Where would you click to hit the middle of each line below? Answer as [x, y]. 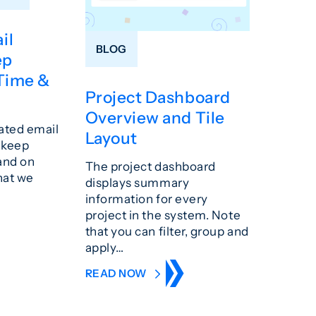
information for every [146, 198]
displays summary [137, 182]
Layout [111, 138]
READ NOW [117, 274]
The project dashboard [150, 166]
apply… [104, 247]
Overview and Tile [155, 117]
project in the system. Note [163, 214]
